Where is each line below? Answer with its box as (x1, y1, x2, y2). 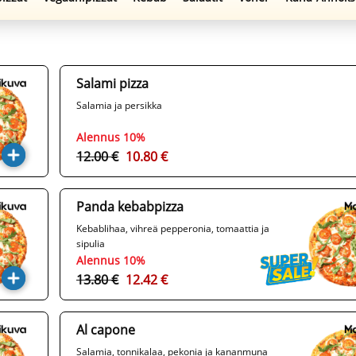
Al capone (76, 321, 135, 339)
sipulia (76, 237, 105, 251)
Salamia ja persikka (76, 99, 162, 113)
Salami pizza (76, 75, 149, 93)
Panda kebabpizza (76, 198, 184, 216)
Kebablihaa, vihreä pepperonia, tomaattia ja (76, 222, 269, 236)
